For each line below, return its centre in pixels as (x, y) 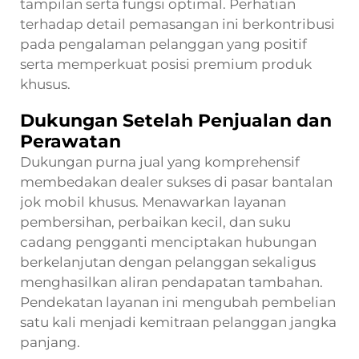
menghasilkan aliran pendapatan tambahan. (171, 282)
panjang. (50, 342)
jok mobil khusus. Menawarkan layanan (153, 202)
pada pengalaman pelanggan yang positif (163, 44)
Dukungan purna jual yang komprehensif (160, 161)
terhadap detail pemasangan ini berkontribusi (177, 24)
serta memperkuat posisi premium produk (166, 64)
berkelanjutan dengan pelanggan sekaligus (168, 262)
